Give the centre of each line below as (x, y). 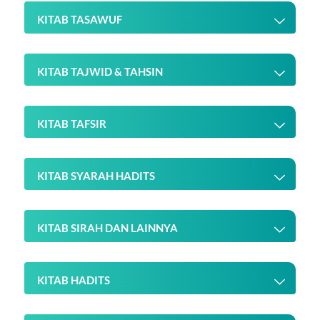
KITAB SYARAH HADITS (96, 176)
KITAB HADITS (74, 281)
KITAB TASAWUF (80, 20)
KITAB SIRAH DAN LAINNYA (107, 229)
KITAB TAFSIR (72, 124)
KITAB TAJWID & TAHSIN (100, 72)
